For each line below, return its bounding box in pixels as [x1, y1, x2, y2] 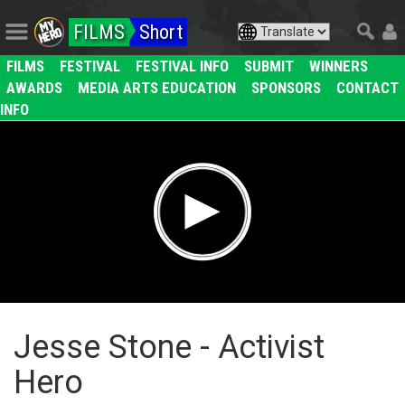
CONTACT [336, 78, 399, 97]
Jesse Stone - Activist [14, 328, 325, 367]
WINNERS [309, 56, 368, 75]
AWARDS [6, 78, 62, 97]
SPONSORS [251, 78, 321, 97]
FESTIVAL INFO [136, 56, 229, 75]
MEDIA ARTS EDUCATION [78, 78, 236, 97]
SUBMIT [244, 56, 294, 75]
